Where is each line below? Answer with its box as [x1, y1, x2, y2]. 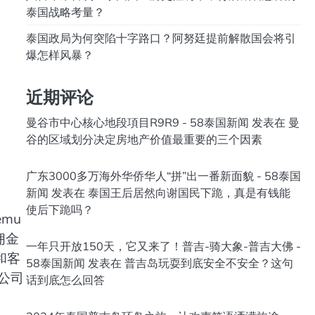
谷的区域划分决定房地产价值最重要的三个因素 [25, 132, 262, 146]
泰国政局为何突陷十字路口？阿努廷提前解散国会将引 [25, 31, 296, 45]
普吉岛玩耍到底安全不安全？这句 [124, 256, 293, 270]
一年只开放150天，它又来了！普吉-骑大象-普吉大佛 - [25, 239, 301, 253]
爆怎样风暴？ [25, 48, 94, 62]
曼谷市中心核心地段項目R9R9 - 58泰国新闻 [25, 115, 249, 129]
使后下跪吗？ [25, 202, 94, 217]
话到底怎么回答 [25, 273, 105, 287]
